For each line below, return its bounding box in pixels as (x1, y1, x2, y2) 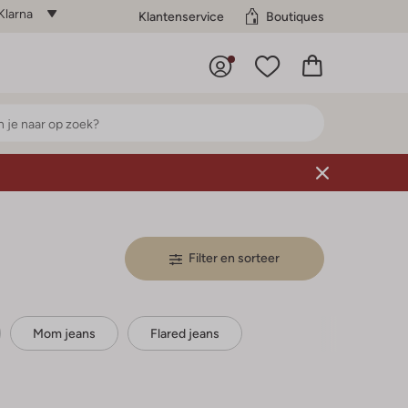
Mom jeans (33, 326, 96, 341)
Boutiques (266, 8, 324, 24)
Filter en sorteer (189, 250, 280, 265)
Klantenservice (138, 8, 224, 24)
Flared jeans (150, 326, 219, 341)
